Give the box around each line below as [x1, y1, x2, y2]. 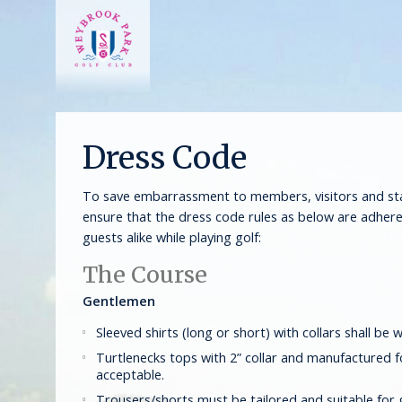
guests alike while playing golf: [83, 229, 261, 246]
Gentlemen [83, 292, 155, 310]
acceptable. [96, 366, 164, 383]
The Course [83, 259, 207, 289]
